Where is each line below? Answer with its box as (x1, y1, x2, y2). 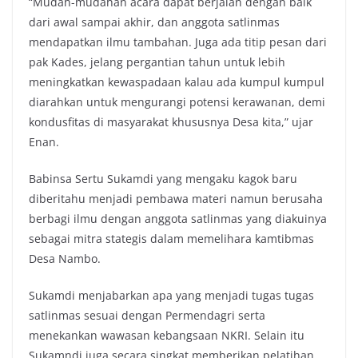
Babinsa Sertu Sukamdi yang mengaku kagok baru (29, 171, 297, 187)
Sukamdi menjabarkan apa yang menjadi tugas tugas (29, 288, 314, 304)
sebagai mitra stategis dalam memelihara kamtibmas (29, 231, 314, 247)
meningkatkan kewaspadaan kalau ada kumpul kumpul (29, 74, 324, 90)
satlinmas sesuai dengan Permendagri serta (29, 308, 265, 324)
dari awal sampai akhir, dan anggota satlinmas (29, 14, 280, 30)
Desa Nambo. (29, 251, 101, 267)
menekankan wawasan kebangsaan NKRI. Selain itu (29, 328, 304, 344)
